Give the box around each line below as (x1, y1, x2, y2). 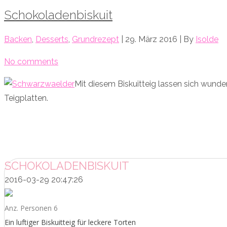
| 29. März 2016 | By (119, 34, 196, 44)
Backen (4, 34, 32, 44)
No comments (4, 56, 58, 66)
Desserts (35, 34, 68, 44)
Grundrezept (72, 34, 119, 44)
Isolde (196, 34, 218, 44)
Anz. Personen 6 (5, 203, 58, 213)
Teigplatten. (4, 93, 50, 103)
